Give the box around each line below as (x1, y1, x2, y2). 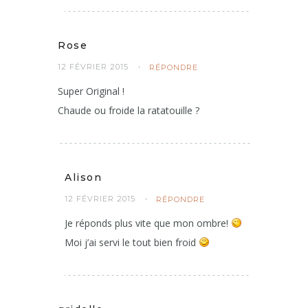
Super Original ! (58, 85, 124, 98)
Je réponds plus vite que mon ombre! (65, 217, 231, 230)
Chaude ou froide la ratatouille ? (58, 104, 199, 118)
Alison (65, 171, 102, 184)
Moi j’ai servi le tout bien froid (65, 236, 199, 250)
